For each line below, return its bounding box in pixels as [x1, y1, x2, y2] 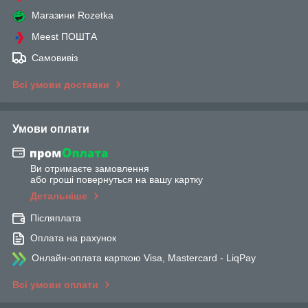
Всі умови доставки [12, 78, 109, 90]
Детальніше [30, 190, 87, 202]
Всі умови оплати [12, 279, 98, 291]
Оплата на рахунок [30, 232, 116, 244]
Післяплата [30, 212, 81, 224]
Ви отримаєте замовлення [30, 163, 149, 175]
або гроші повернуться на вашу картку [30, 174, 203, 186]
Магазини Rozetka [32, 9, 113, 21]
